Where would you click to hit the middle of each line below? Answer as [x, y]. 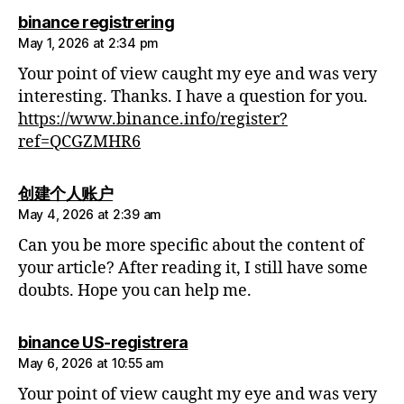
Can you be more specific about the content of [191, 246]
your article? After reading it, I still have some [193, 269]
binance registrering [96, 23]
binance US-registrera [103, 343]
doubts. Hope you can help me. [135, 291]
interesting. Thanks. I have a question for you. [193, 97]
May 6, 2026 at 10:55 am [91, 363]
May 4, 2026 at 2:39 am [90, 215]
